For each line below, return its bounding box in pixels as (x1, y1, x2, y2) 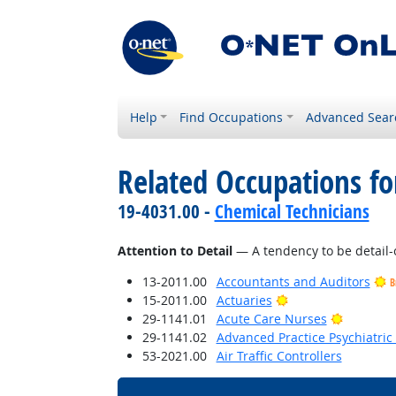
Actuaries (216, 292, 272, 308)
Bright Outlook (286, 291, 373, 308)
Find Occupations (179, 109, 284, 126)
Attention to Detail (117, 242, 232, 259)
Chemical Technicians (214, 199, 369, 224)
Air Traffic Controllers (216, 347, 342, 364)
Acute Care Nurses (216, 310, 327, 327)
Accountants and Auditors (216, 273, 370, 290)
